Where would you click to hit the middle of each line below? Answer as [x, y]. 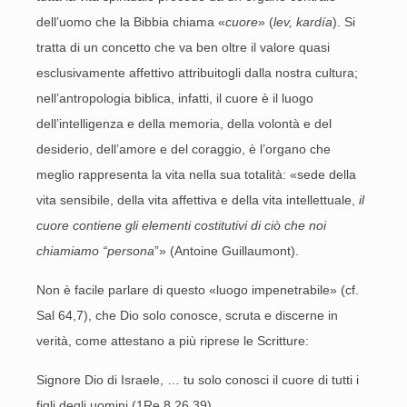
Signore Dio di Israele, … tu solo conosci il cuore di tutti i [198, 380]
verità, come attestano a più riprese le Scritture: [173, 341]
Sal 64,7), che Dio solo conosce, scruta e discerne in [187, 315]
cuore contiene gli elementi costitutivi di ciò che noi [181, 225]
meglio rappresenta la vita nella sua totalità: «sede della [196, 174]
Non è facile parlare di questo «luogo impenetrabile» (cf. [198, 290]
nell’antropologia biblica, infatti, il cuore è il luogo [175, 98]
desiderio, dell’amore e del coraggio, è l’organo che [184, 149]
